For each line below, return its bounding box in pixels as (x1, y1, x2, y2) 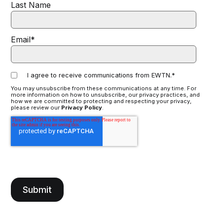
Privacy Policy (61, 104, 103, 111)
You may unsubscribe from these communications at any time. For (11, 84, 197, 92)
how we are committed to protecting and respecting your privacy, (11, 97, 192, 105)
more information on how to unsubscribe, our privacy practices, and (11, 91, 200, 98)
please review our (11, 104, 62, 111)
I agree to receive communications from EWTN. (27, 71, 172, 79)
